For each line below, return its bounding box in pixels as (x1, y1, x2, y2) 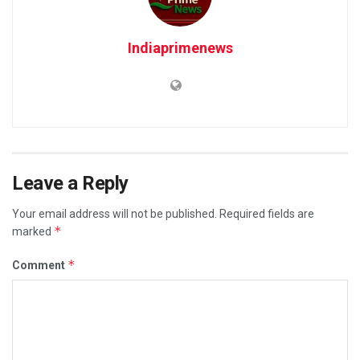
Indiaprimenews (127, 39, 233, 56)
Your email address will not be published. (12, 207, 217, 220)
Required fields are (219, 207, 314, 220)
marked (12, 224, 54, 238)
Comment (12, 258, 67, 272)
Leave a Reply (12, 171, 129, 194)
